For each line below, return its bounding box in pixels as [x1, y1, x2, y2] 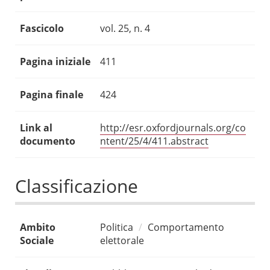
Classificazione [15, 174, 138, 199]
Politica [100, 221, 133, 234]
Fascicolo [20, 22, 64, 36]
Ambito [20, 221, 55, 234]
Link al [20, 121, 52, 135]
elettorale [100, 234, 144, 248]
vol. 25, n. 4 [100, 22, 150, 36]
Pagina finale [20, 88, 83, 102]
